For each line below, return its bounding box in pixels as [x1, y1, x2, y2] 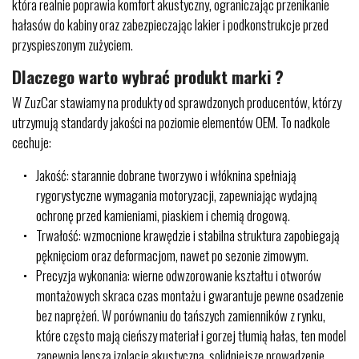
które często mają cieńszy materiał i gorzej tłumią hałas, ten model [36, 325, 346, 345]
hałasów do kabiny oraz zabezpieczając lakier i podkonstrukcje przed [12, 14, 329, 34]
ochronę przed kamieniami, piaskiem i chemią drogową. [36, 205, 290, 225]
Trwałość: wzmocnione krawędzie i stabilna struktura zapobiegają [36, 225, 340, 245]
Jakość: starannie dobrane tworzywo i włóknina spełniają [36, 165, 296, 185]
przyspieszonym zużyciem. [12, 34, 133, 54]
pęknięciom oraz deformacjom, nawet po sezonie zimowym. [36, 245, 309, 265]
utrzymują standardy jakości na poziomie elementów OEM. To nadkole [12, 112, 330, 132]
